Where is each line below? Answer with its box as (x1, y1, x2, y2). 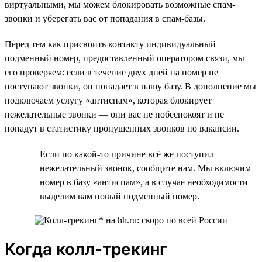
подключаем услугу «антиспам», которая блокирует (5, 95, 212, 105)
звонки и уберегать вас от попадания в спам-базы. (5, 13, 205, 23)
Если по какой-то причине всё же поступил (40, 149, 214, 159)
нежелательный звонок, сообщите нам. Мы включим (40, 163, 251, 173)
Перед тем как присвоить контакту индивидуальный (5, 39, 216, 49)
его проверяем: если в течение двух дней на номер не (5, 67, 218, 77)
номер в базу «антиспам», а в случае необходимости (40, 177, 248, 187)
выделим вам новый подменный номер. (40, 191, 199, 201)
